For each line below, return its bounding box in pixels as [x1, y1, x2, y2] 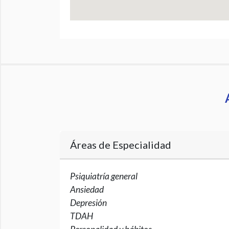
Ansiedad [70, 184, 104, 195]
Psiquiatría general [70, 171, 138, 181]
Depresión [70, 197, 107, 208]
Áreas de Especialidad [70, 139, 171, 151]
